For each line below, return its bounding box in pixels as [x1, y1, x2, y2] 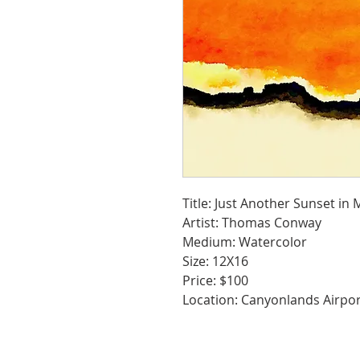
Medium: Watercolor [182, 233, 307, 251]
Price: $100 [182, 272, 248, 289]
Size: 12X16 [182, 252, 248, 270]
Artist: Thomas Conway [182, 214, 321, 231]
